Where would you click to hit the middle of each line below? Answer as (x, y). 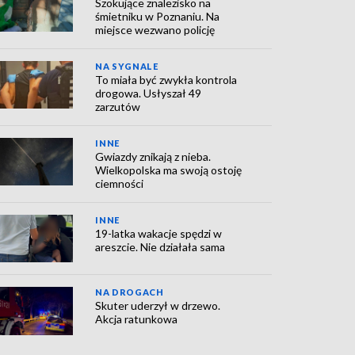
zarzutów (118, 106)
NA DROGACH (130, 292)
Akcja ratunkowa (137, 319)
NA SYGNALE (127, 66)
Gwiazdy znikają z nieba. (153, 156)
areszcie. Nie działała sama (160, 246)
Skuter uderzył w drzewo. (158, 306)
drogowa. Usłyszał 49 (149, 93)
